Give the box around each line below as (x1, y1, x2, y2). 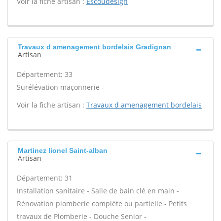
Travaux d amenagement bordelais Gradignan (18, 43, 171, 51)
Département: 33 (17, 70, 73, 79)
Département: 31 (17, 173, 73, 183)
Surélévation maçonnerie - (17, 82, 104, 92)
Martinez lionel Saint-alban (18, 147, 108, 154)
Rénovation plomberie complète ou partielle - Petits (17, 199, 187, 208)
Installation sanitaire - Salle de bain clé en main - (17, 186, 179, 195)
